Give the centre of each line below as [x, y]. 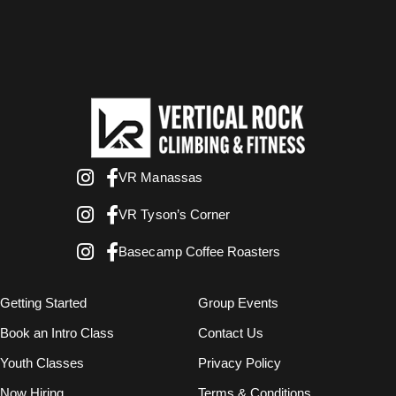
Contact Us [231, 333]
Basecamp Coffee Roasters [199, 252]
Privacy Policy [240, 363]
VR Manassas [160, 178]
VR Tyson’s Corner [174, 215]
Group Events [239, 303]
